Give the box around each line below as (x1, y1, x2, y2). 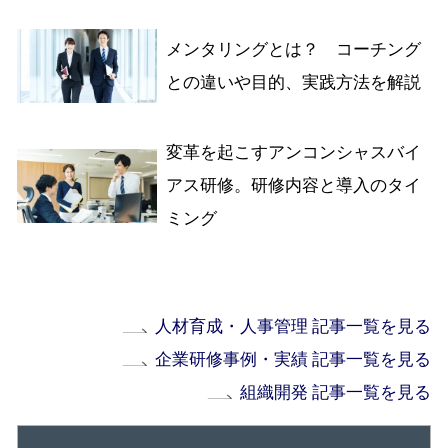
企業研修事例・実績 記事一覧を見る (155, 349, 432, 369)
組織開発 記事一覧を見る (240, 382, 432, 402)
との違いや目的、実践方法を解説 (165, 72, 421, 92)
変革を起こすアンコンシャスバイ (165, 143, 421, 163)
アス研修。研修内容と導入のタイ (165, 176, 421, 196)
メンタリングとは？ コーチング (165, 39, 421, 59)
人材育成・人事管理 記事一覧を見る (155, 316, 432, 336)
